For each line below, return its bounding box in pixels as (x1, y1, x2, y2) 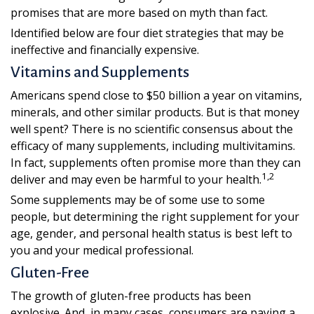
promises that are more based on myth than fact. (11, 5, 268, 20)
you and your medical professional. (11, 243, 193, 258)
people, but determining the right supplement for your (11, 209, 299, 224)
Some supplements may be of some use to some (11, 192, 265, 207)
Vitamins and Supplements (11, 64, 189, 81)
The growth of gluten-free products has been (11, 288, 251, 303)
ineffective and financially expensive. (11, 42, 199, 57)
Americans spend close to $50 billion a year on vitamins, (11, 88, 302, 103)
